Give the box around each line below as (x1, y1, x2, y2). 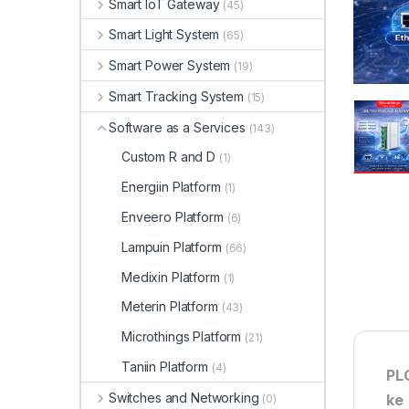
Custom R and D (121, 149, 216, 165)
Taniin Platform (121, 358, 208, 374)
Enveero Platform (121, 209, 224, 225)
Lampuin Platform (121, 238, 222, 255)
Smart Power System (108, 58, 231, 74)
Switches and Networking (108, 389, 259, 405)
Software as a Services (108, 119, 246, 135)
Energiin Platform (121, 179, 221, 195)
